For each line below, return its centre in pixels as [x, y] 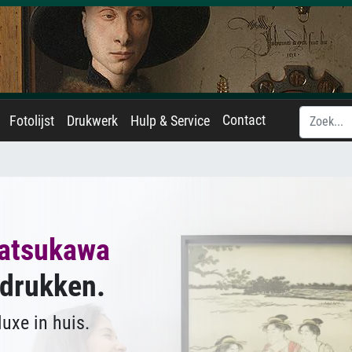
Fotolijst [32, 121]
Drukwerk [92, 121]
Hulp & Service [170, 121]
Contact [244, 120]
